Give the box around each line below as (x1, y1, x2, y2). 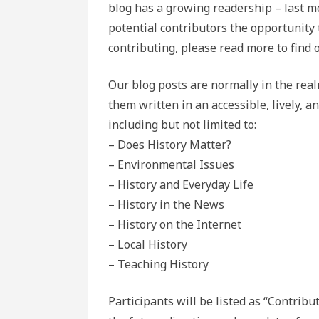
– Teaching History (108, 256, 209, 272)
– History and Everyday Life (108, 177, 253, 192)
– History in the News (108, 197, 224, 212)
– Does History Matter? (108, 137, 231, 152)
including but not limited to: (108, 117, 256, 132)
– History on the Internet (108, 216, 241, 232)
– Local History (108, 236, 187, 252)
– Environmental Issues (108, 157, 234, 172)
